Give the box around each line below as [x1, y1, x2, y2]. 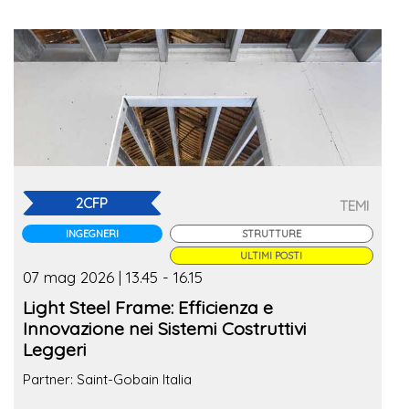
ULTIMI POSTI [240, 248, 303, 262]
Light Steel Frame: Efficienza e [23, 295, 273, 319]
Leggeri [23, 337, 87, 361]
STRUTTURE [241, 226, 301, 240]
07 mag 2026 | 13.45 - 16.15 [23, 267, 203, 287]
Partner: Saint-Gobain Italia [23, 370, 192, 388]
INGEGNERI [65, 226, 119, 240]
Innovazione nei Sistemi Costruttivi [23, 316, 307, 340]
